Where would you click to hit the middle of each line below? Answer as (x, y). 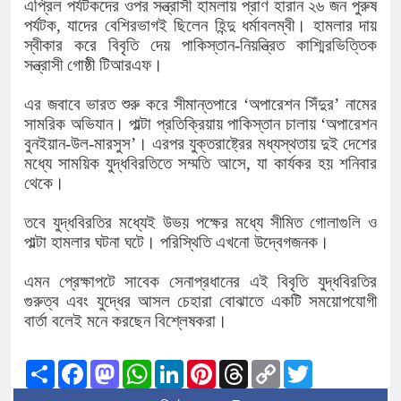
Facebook (120, 367)
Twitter (337, 367)
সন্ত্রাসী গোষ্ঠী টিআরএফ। (94, 65)
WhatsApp (188, 367)
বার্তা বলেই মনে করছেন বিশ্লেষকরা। (126, 321)
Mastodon (154, 367)
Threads (275, 367)
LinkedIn (215, 367)
